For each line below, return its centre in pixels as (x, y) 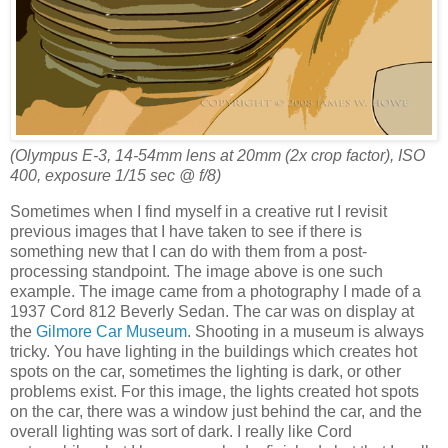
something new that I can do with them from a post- (188, 251)
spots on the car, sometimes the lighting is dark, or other (205, 371)
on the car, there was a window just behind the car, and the (216, 411)
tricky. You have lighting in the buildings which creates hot (213, 351)
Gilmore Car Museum (111, 331)
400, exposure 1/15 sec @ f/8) (115, 175)
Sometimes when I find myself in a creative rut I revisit (198, 211)
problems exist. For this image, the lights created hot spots (214, 391)
